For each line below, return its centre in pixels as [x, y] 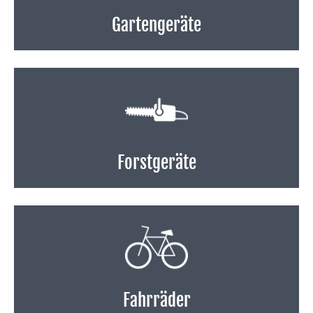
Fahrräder [156, 300]
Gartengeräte [156, 25]
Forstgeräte [156, 162]
